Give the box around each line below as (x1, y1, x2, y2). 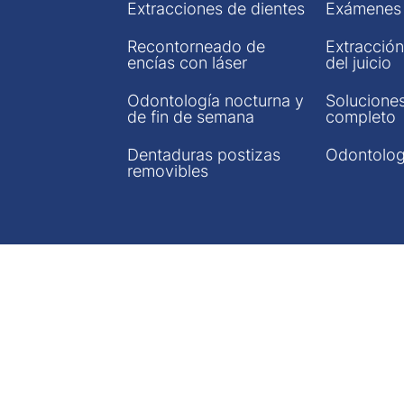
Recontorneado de (127, 37, 265, 56)
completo (326, 107, 397, 126)
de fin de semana (127, 107, 254, 126)
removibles (127, 161, 208, 180)
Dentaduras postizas (127, 145, 280, 164)
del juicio (326, 53, 392, 72)
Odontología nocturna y (127, 91, 304, 110)
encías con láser (127, 53, 247, 72)
